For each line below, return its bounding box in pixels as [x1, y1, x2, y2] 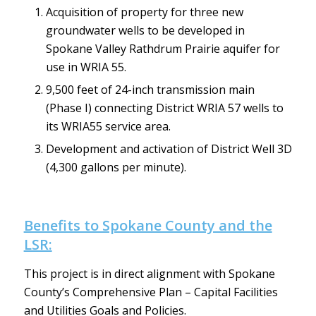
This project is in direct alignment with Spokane [23, 265, 275, 281]
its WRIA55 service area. [45, 119, 171, 135]
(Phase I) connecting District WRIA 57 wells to [45, 100, 284, 116]
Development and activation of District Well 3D [45, 141, 292, 157]
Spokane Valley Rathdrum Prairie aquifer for [45, 41, 280, 57]
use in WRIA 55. [45, 59, 126, 75]
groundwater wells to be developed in [45, 23, 245, 39]
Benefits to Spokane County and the [23, 216, 272, 236]
